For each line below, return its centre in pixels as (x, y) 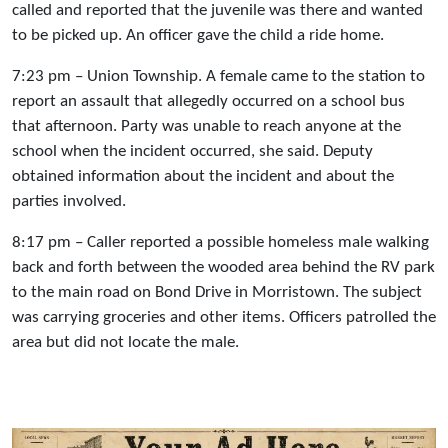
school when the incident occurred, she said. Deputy (192, 152)
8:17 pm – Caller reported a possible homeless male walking (220, 243)
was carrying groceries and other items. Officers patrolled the (224, 318)
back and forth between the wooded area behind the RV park (223, 268)
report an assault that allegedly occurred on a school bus (208, 102)
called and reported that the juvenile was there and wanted (217, 11)
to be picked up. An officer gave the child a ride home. (198, 36)
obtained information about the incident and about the (203, 177)
